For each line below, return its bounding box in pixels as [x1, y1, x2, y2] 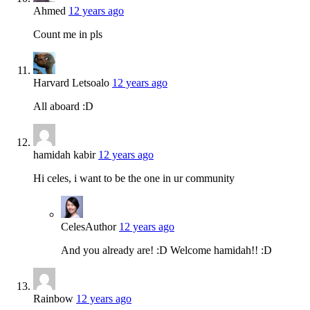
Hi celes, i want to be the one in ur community [33, 172, 235, 184]
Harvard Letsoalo [33, 76, 109, 89]
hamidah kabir [33, 148, 95, 161]
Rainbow [33, 292, 73, 304]
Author [85, 220, 116, 232]
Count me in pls [33, 28, 102, 40]
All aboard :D [33, 100, 93, 112]
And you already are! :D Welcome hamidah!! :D [61, 244, 272, 256]
